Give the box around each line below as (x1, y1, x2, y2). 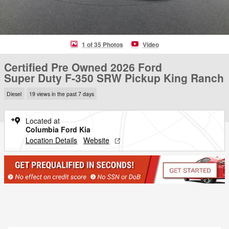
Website (83, 134, 109, 145)
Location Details (26, 134, 77, 145)
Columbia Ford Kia (26, 124, 90, 134)
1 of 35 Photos (81, 39, 123, 49)
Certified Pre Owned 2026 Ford (4, 59, 162, 75)
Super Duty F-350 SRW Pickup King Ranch (4, 70, 224, 85)
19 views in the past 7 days (29, 89, 94, 98)
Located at (26, 115, 60, 126)
